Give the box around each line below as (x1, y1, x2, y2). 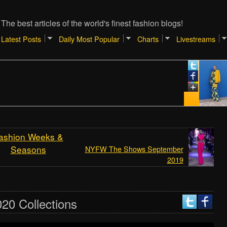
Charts (137, 33, 159, 44)
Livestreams (176, 33, 215, 44)
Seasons (10, 143, 46, 156)
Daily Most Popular (58, 33, 120, 44)
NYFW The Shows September (85, 143, 183, 154)
